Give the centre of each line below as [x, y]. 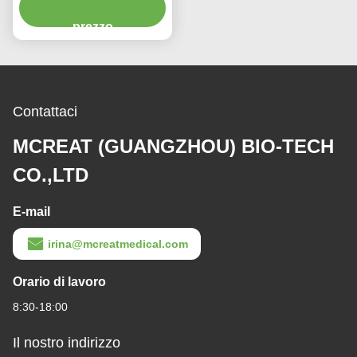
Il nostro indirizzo [67, 343]
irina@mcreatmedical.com [118, 244]
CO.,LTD [51, 175]
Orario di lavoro [59, 282]
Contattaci [45, 112]
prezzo [92, 27]
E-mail [31, 212]
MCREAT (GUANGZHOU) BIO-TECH [173, 147]
